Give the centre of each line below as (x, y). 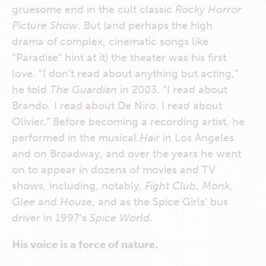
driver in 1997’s (51, 218)
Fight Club (170, 186)
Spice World (120, 218)
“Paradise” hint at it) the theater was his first (119, 58)
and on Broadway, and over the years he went (126, 154)
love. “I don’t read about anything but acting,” (125, 74)
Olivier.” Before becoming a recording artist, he (128, 122)
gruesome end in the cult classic (94, 9)
